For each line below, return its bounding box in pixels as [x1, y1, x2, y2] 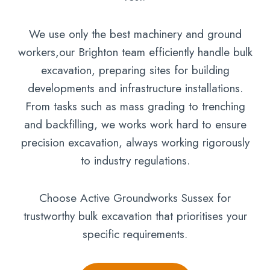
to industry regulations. [80, 152, 190, 169]
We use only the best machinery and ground [28, 25, 242, 42]
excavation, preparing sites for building [40, 61, 230, 78]
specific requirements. [83, 225, 187, 242]
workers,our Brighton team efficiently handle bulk [17, 43, 253, 60]
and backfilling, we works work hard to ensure [24, 116, 246, 133]
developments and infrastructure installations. [27, 80, 243, 96]
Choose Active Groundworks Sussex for [39, 189, 231, 206]
